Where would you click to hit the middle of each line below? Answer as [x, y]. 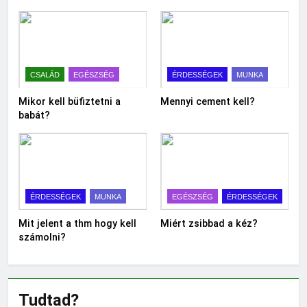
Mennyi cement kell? [208, 102]
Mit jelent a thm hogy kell [77, 223]
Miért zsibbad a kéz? [209, 223]
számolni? [42, 237]
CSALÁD [45, 75]
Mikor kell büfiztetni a [70, 102]
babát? [34, 115]
